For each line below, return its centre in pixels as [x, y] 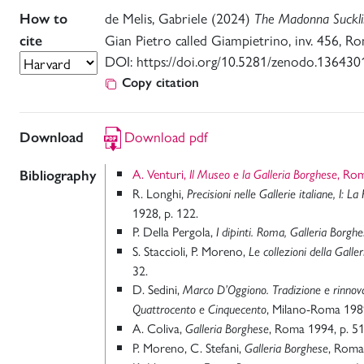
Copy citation [160, 82]
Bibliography [58, 176]
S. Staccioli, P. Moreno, [189, 251]
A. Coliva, [159, 328]
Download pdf [166, 136]
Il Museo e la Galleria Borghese [263, 175]
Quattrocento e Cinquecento [199, 310]
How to [43, 19]
